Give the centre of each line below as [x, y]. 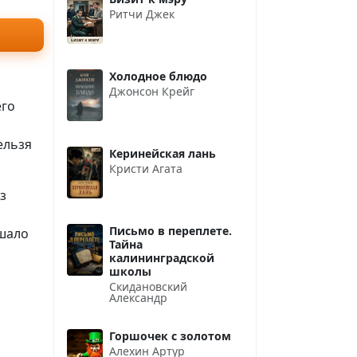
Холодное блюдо [158, 76]
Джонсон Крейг [152, 91]
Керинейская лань [163, 153]
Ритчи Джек [142, 14]
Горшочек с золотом [170, 335]
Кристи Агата [146, 168]
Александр [138, 297]
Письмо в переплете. [171, 230]
